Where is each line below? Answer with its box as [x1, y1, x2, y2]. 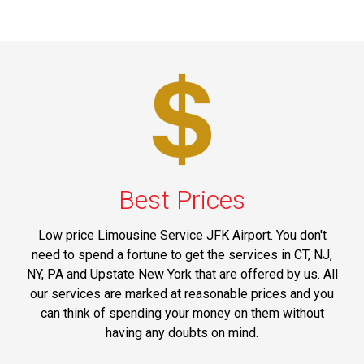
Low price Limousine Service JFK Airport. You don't [37, 227, 327, 243]
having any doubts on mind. [106, 324, 258, 340]
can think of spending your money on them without [40, 305, 324, 321]
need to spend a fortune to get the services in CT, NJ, [32, 246, 332, 262]
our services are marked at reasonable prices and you [30, 285, 334, 301]
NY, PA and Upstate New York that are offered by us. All [26, 266, 338, 282]
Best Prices [119, 184, 245, 215]
